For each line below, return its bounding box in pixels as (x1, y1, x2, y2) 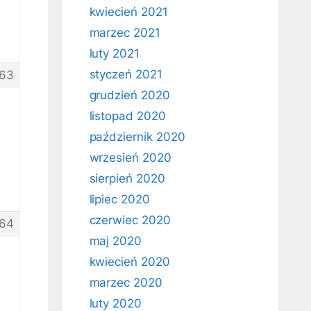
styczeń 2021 (89, 67, 162, 81)
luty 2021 (89, 47, 140, 60)
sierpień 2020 (89, 171, 165, 185)
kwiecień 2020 (89, 255, 170, 269)
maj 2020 (89, 234, 142, 248)
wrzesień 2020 (89, 151, 171, 165)
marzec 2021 (89, 26, 160, 40)
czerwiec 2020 (89, 213, 171, 227)
